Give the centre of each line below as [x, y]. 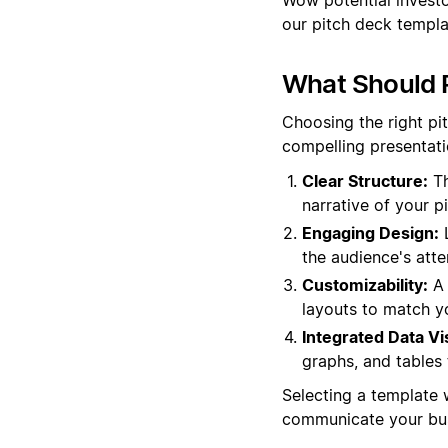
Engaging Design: [370, 232]
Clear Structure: [364, 180]
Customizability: [364, 284]
